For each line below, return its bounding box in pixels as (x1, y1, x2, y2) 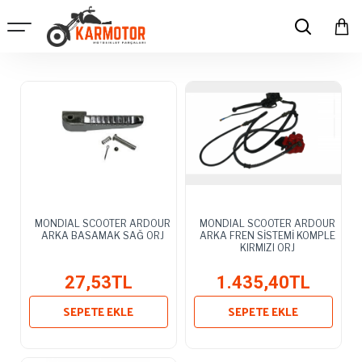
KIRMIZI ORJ (239, 241, 295, 254)
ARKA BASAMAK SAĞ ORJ (40, 229, 164, 242)
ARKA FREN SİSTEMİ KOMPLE (199, 229, 335, 242)
